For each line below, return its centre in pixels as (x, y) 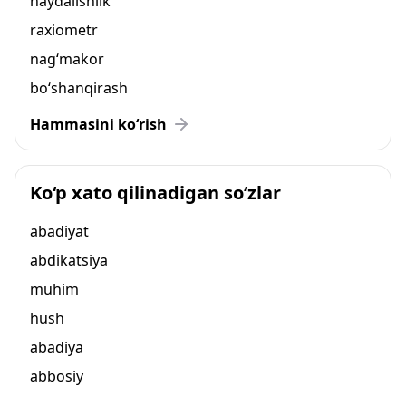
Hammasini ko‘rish (98, 124)
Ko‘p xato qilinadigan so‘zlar (155, 193)
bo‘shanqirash (79, 88)
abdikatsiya (69, 260)
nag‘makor (67, 59)
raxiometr (64, 30)
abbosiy (57, 376)
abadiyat (59, 231)
